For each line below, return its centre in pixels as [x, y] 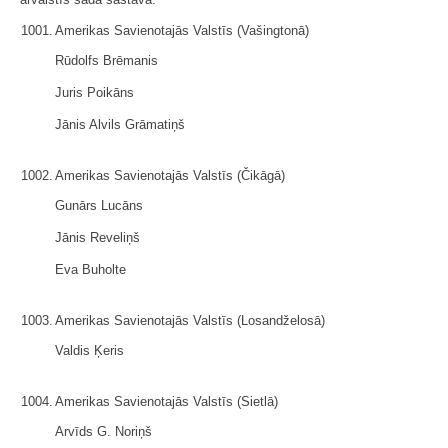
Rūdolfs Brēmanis [106, 60]
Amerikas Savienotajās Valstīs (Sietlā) [166, 401]
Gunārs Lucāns [99, 205]
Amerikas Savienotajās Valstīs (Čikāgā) [170, 175]
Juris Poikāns [94, 92]
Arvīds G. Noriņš [103, 431]
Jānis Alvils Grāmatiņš [120, 124]
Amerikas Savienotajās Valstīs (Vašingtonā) [182, 30]
